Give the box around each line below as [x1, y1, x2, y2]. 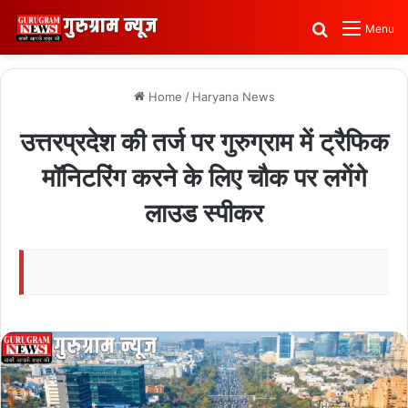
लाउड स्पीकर [145, 198, 263, 229]
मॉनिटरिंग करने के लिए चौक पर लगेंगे [41, 162, 367, 193]
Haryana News [191, 89, 275, 104]
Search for [329, 19, 401, 37]
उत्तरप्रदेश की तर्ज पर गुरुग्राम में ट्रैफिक [19, 127, 389, 158]
